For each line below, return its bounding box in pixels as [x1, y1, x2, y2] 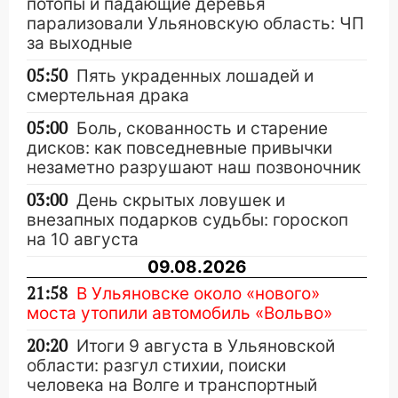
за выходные [27, 33, 132, 53]
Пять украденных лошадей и [76, 66, 314, 86]
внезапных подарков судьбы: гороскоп [27, 210, 348, 230]
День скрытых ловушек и [76, 190, 285, 211]
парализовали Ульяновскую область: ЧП [27, 13, 364, 34]
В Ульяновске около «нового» [76, 283, 320, 304]
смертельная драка [27, 85, 189, 106]
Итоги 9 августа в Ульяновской [76, 336, 335, 356]
